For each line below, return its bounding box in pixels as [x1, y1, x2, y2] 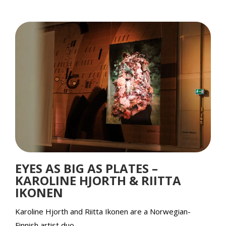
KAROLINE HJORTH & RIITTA [15, 172, 181, 189]
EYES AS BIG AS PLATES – [15, 160, 158, 177]
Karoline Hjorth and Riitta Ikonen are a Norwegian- [15, 206, 191, 216]
